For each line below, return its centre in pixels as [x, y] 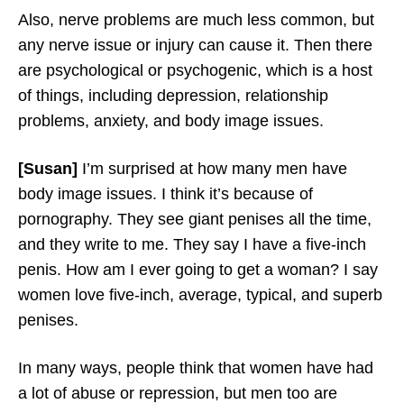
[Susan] [48, 168]
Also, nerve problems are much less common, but [196, 19]
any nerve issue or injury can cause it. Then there [195, 45]
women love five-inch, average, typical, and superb [200, 294]
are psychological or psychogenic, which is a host [195, 70]
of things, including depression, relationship [173, 95]
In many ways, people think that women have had [196, 367]
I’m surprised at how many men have [212, 168]
